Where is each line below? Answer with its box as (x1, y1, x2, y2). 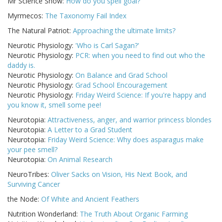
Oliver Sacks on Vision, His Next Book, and (51, 169, 187, 179)
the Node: (7, 194, 41, 204)
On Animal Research (48, 155, 112, 165)
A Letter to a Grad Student (48, 125, 132, 135)
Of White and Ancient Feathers (41, 194, 139, 204)
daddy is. (7, 60, 35, 70)
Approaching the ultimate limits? (73, 26, 175, 36)
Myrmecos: (7, 11, 45, 21)
